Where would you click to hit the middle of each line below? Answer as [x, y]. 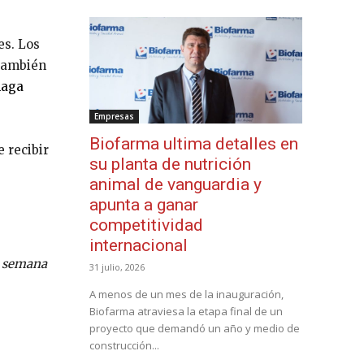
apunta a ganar [144, 205]
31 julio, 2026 [117, 267]
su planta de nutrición [170, 165]
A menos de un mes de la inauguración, [186, 295]
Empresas [114, 117]
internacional [139, 246]
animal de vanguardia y [175, 185]
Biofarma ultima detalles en [194, 144]
